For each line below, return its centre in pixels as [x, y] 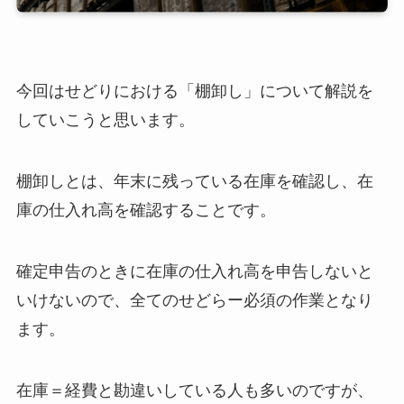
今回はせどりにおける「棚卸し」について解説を [194, 92]
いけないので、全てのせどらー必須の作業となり [194, 301]
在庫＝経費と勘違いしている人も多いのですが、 [194, 390]
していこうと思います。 [105, 120]
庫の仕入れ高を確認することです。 [146, 211]
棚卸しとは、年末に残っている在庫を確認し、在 [194, 182]
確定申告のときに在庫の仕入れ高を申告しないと [194, 272]
